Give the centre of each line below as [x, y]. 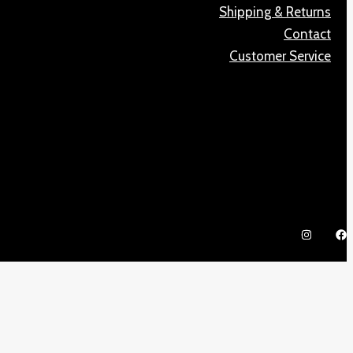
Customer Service [280, 56]
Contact [307, 33]
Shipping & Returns [275, 11]
